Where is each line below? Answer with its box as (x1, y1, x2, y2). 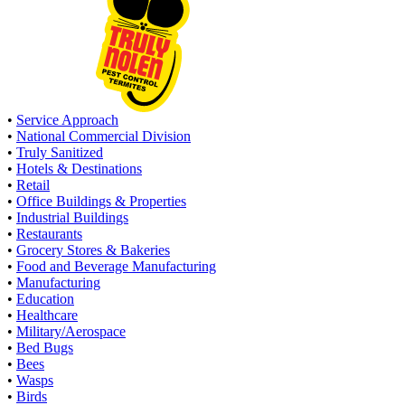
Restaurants (16, 226, 82, 241)
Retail (16, 177, 50, 193)
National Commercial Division (16, 128, 191, 144)
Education (16, 291, 74, 306)
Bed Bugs (16, 340, 73, 355)
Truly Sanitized (16, 145, 103, 160)
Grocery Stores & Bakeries (16, 242, 170, 258)
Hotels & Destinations (16, 161, 142, 176)
